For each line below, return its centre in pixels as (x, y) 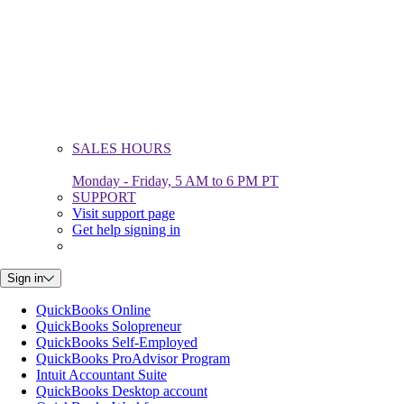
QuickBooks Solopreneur (109, 326)
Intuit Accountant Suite (101, 375)
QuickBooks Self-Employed (117, 343)
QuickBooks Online (93, 310)
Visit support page (124, 214)
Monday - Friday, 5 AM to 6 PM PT (175, 181)
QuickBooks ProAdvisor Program (133, 359)
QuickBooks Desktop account (122, 391)
